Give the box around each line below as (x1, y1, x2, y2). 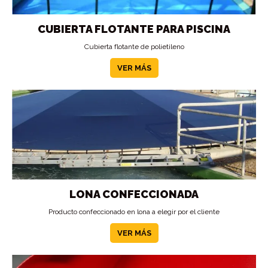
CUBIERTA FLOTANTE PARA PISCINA (38, 23, 230, 35)
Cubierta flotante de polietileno (84, 42, 184, 51)
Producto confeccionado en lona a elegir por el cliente (48, 208, 220, 216)
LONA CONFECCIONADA (69, 188, 199, 200)
